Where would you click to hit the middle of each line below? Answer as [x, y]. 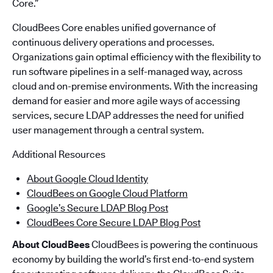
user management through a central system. [108, 130]
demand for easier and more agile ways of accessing [126, 101]
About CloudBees [51, 245]
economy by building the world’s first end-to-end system [133, 259]
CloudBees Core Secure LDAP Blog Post [114, 223]
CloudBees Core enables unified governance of [114, 28]
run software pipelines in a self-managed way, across [127, 72]
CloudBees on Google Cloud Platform [107, 193]
